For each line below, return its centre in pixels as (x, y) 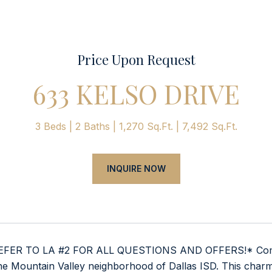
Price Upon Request (136, 59)
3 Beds (50, 126)
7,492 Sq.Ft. (209, 126)
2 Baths (92, 126)
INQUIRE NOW (136, 168)
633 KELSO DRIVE (136, 93)
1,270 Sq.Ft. (146, 126)
